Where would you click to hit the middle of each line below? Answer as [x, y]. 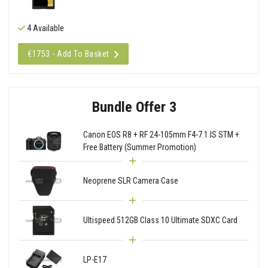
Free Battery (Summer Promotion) [139, 147]
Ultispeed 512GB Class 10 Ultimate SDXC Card [160, 220]
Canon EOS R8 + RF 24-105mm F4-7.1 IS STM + [161, 135]
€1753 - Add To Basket [68, 54]
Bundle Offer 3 [134, 106]
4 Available [45, 28]
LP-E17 [95, 259]
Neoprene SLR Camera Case [130, 180]
